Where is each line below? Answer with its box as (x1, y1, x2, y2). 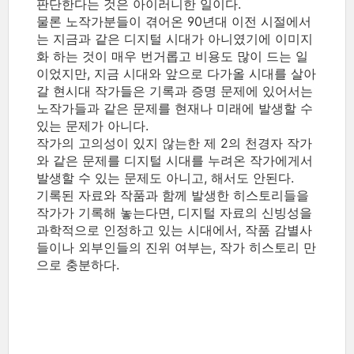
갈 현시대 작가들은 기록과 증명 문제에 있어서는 (36, 83, 313, 100)
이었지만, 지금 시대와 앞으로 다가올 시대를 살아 (36, 66, 316, 82)
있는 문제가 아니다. (36, 118, 149, 134)
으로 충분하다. (36, 257, 119, 273)
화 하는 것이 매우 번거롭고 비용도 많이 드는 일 (36, 48, 308, 65)
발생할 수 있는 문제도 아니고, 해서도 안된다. (36, 170, 294, 186)
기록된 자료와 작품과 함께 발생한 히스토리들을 (36, 187, 309, 204)
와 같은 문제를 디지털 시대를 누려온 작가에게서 (36, 153, 313, 169)
